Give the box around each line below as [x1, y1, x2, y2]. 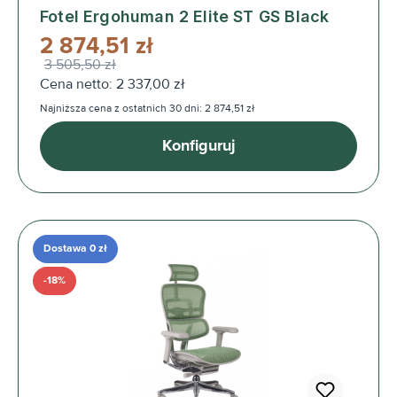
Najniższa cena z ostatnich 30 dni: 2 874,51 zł [40, 101, 254, 115]
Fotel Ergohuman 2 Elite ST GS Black [40, 6, 330, 26]
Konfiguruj [161, 136, 236, 156]
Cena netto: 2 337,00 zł [40, 74, 185, 93]
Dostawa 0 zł [43, 241, 107, 255]
